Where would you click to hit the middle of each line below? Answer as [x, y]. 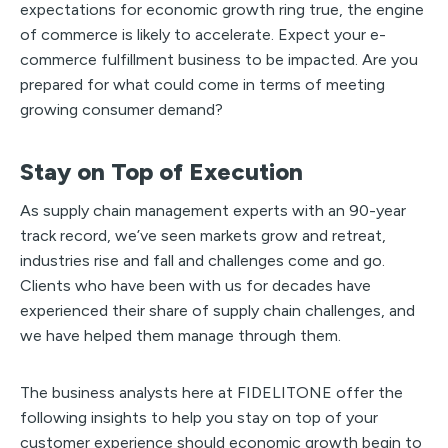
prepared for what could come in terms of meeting [202, 84]
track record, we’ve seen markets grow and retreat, [203, 235]
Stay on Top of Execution [161, 171]
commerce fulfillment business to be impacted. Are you [219, 59]
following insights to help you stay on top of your [199, 417]
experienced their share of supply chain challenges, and [217, 310]
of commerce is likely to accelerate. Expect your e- [203, 34]
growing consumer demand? [121, 109]
